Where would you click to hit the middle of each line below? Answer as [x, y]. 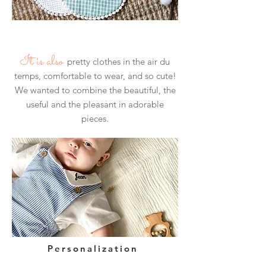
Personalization [95, 248]
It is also [42, 62]
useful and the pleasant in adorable [95, 104]
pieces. [95, 118]
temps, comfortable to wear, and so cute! [95, 76]
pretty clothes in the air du [118, 61]
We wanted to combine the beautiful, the [95, 90]
